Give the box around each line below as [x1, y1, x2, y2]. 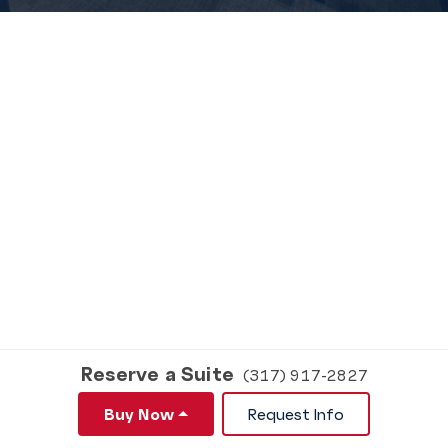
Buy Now [104, 404, 175, 424]
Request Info [247, 404, 344, 424]
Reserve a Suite [79, 361, 234, 385]
